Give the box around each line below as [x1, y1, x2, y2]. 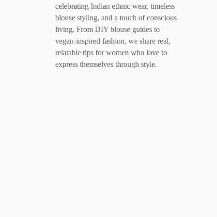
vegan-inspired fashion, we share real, [55, 37, 170, 45]
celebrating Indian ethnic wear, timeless [55, 2, 175, 10]
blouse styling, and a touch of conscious [55, 14, 177, 22]
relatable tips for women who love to [55, 48, 167, 57]
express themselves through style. [55, 60, 157, 68]
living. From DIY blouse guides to [55, 25, 160, 33]
